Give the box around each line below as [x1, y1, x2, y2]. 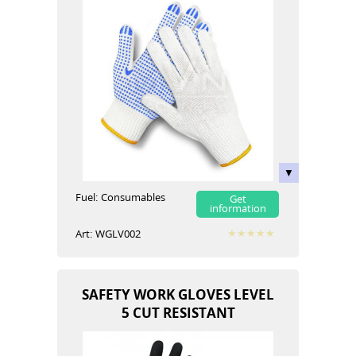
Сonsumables [101, 190, 165, 204]
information [209, 201, 266, 215]
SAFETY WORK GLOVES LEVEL [82, 284, 274, 304]
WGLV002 [95, 226, 141, 241]
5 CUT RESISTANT [121, 303, 235, 322]
